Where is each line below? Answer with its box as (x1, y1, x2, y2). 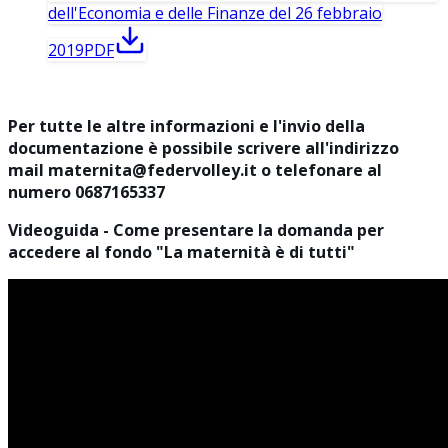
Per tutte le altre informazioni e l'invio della (8, 114, 365, 137)
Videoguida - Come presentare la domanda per (8, 218, 384, 241)
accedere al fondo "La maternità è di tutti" (8, 240, 355, 263)
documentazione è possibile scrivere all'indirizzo (8, 136, 399, 159)
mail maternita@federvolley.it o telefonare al (8, 158, 382, 181)
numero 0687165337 (8, 180, 165, 203)
